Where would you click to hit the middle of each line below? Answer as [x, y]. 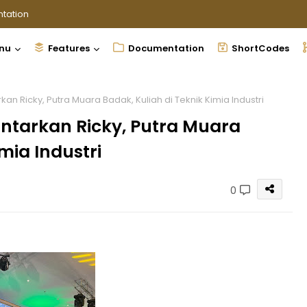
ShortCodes [260, 48]
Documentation [165, 48]
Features [68, 48]
